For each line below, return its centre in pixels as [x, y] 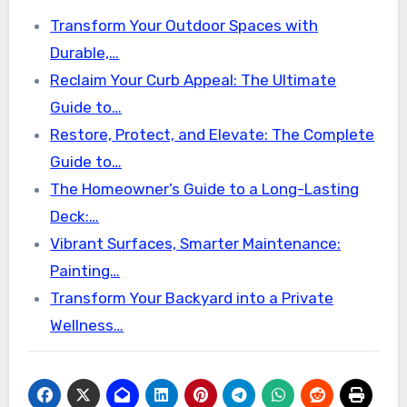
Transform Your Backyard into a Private [192, 298]
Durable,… [85, 52]
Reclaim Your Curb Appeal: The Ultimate [194, 79]
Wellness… [87, 325]
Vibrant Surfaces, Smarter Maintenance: [196, 243]
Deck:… [75, 216]
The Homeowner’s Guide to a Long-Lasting [205, 189]
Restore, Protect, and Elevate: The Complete [213, 134]
